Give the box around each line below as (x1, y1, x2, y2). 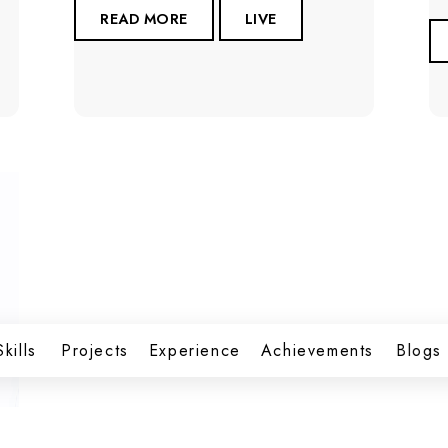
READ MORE (100, 8, 188, 29)
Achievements (260, 339, 374, 362)
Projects (60, 339, 129, 362)
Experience (148, 339, 241, 362)
